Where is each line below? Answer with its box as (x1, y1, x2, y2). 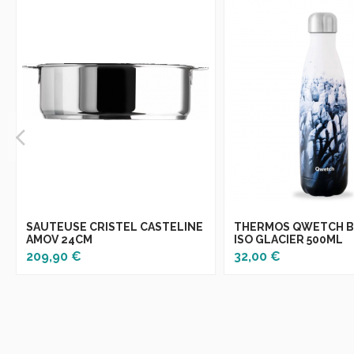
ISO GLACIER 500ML (233, 232, 343, 246)
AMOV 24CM (26, 232, 92, 246)
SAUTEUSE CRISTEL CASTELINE (26, 220, 203, 233)
